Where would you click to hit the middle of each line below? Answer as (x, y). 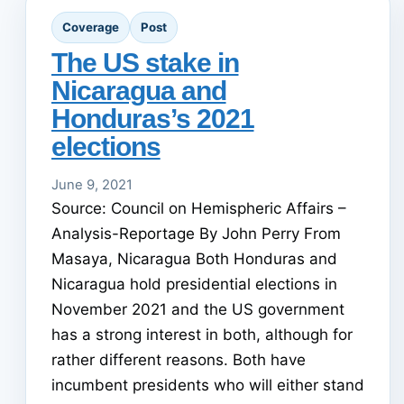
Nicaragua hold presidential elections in (194, 284)
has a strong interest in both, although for (202, 334)
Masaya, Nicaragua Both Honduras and (194, 258)
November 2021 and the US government (198, 309)
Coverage (91, 27)
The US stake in (145, 62)
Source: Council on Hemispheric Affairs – (199, 208)
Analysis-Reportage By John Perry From (196, 233)
